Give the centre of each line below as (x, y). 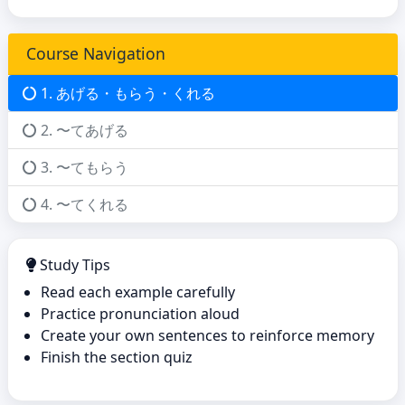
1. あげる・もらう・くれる (127, 93)
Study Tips (73, 265)
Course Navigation (95, 53)
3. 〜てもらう (84, 167)
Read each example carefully (137, 292)
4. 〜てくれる (84, 204)
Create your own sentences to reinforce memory (207, 335)
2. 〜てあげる (84, 130)
